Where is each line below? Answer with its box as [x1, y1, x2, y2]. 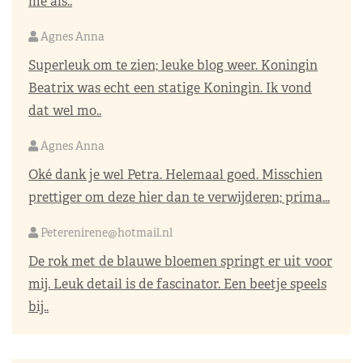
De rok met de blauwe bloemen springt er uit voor [28, 252, 332, 270]
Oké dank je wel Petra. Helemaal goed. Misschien [28, 165, 322, 183]
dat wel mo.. [28, 101, 101, 119]
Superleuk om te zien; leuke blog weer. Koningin [28, 56, 318, 74]
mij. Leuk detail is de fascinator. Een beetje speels [28, 275, 327, 293]
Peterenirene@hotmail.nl [41, 224, 173, 240]
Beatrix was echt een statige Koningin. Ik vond [28, 79, 312, 96]
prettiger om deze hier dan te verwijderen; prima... [28, 188, 330, 206]
